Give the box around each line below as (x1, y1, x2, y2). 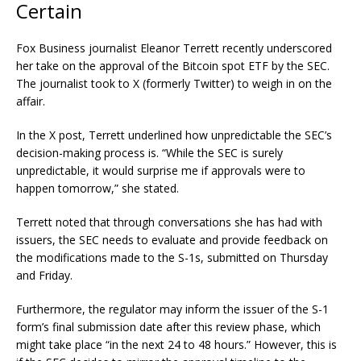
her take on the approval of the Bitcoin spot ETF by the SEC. (16, 57, 330, 73)
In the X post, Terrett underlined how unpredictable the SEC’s (16, 127, 332, 143)
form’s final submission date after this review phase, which (16, 318, 321, 334)
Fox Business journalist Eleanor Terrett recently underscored (16, 39, 332, 56)
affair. (16, 93, 45, 109)
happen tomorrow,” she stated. (16, 180, 182, 196)
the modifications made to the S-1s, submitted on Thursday (16, 249, 328, 265)
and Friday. (16, 267, 73, 283)
